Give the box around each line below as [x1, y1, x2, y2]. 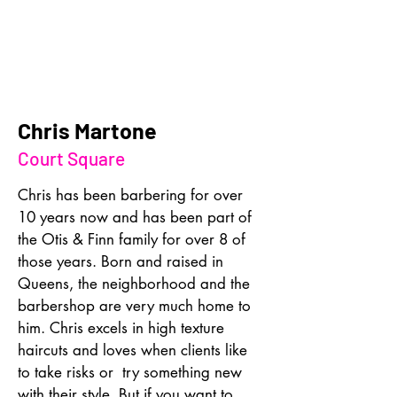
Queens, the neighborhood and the [18, 274, 254, 294]
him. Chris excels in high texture [18, 318, 229, 339]
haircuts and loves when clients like [18, 340, 252, 361]
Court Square [18, 147, 125, 170]
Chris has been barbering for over [18, 185, 247, 206]
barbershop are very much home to [18, 296, 255, 316]
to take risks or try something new [18, 362, 246, 383]
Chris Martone [18, 117, 157, 144]
